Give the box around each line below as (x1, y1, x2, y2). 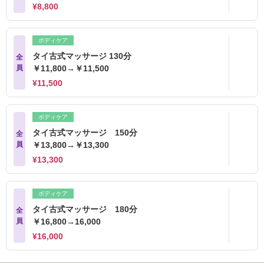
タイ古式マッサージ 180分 (32, 204, 146, 214)
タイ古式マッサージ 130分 (32, 51, 140, 61)
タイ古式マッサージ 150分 (32, 128, 146, 137)
